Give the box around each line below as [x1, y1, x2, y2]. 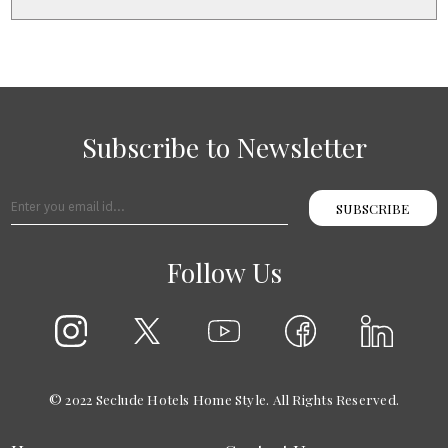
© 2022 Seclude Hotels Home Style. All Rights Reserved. [48, 390, 400, 409]
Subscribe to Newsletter [81, 129, 367, 166]
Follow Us [166, 254, 282, 291]
